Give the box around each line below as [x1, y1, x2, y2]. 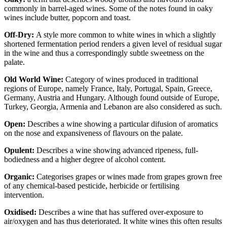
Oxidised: [4, 208, 36, 217]
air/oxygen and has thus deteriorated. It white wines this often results [4, 217, 222, 226]
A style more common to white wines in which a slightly [34, 30, 216, 40]
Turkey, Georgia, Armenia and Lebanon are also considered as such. [4, 102, 222, 111]
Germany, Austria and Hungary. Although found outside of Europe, [4, 93, 219, 102]
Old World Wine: [4, 75, 63, 84]
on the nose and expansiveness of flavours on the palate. [4, 129, 185, 138]
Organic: [4, 172, 36, 181]
